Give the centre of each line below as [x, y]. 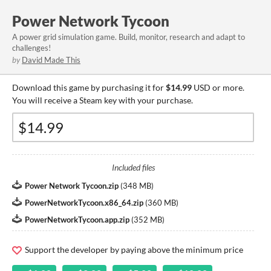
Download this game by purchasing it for [89, 87]
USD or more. [218, 87]
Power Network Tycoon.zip [72, 186]
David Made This [51, 60]
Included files [133, 167]
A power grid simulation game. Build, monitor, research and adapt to [129, 37]
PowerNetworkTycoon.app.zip [77, 220]
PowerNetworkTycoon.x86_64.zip [84, 203]
